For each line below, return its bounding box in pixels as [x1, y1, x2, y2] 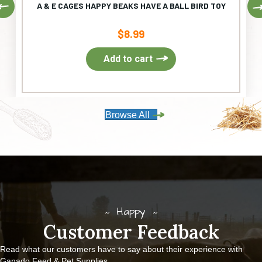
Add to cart [104, 53, 153, 65]
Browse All [105, 110, 150, 120]
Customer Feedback [43, 220, 219, 244]
